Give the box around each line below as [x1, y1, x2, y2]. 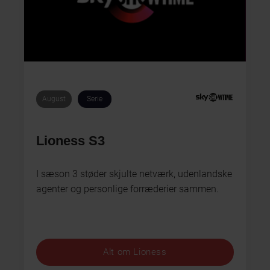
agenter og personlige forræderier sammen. [36, 183, 219, 195]
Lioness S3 [36, 133, 105, 148]
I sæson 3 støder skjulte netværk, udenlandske [36, 168, 232, 180]
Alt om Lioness [103, 246, 167, 258]
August [42, 95, 66, 104]
